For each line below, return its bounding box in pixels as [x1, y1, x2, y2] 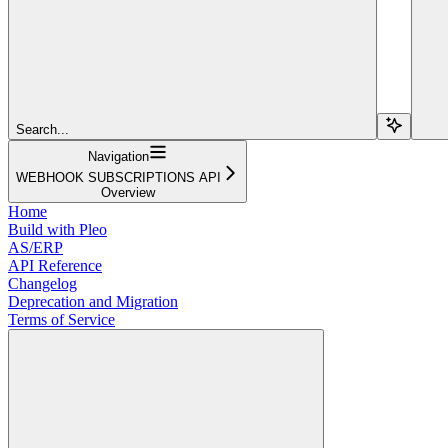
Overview [100, 184, 155, 200]
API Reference [8, 256, 102, 274]
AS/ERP [8, 238, 63, 256]
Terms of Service [8, 310, 115, 328]
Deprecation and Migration [8, 292, 178, 310]
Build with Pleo [8, 220, 107, 238]
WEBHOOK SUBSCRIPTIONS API [16, 169, 221, 185]
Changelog [8, 274, 77, 292]
